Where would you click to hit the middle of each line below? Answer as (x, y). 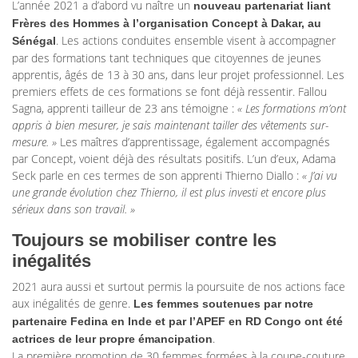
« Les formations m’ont (292, 109)
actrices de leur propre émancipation (112, 339)
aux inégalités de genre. (73, 304)
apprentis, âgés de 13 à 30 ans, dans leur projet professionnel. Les (178, 75)
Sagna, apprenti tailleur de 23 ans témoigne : (125, 109)
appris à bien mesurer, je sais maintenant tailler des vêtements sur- (170, 125)
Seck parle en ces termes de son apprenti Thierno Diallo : (157, 176)
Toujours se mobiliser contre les (144, 241)
